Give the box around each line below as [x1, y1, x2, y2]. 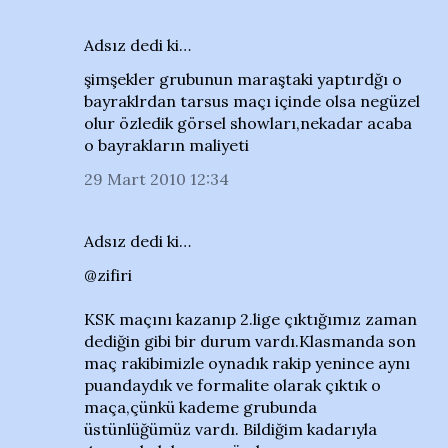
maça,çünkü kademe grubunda [84, 397, 317, 417]
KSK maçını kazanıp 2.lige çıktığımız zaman [84, 309, 417, 329]
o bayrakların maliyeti [84, 135, 249, 155]
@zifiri [84, 265, 132, 285]
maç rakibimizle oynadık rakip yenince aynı [84, 353, 410, 373]
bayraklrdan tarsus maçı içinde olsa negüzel [84, 91, 420, 111]
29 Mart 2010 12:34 [84, 169, 229, 189]
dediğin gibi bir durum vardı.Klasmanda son [84, 331, 416, 351]
